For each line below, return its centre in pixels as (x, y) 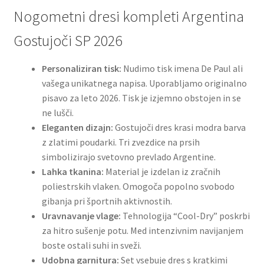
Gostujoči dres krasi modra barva (179, 127)
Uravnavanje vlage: (81, 216)
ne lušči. (57, 113)
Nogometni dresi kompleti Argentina (128, 16)
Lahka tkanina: (72, 171)
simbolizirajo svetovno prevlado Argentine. (128, 157)
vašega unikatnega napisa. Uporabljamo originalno (144, 83)
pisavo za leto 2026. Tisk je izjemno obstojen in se (141, 98)
